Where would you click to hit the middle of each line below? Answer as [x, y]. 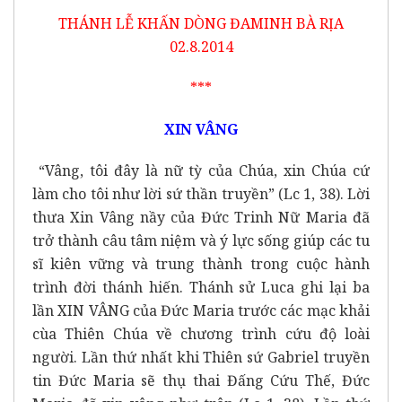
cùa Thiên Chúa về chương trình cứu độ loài [201, 333]
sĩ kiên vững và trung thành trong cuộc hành [201, 263]
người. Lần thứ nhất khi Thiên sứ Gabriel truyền [201, 357]
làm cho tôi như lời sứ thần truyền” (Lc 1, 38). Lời [201, 193]
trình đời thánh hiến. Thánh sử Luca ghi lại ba [201, 287]
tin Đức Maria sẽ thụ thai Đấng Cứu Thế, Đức [201, 380]
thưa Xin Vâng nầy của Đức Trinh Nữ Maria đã [201, 217]
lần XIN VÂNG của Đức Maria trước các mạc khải [201, 310]
